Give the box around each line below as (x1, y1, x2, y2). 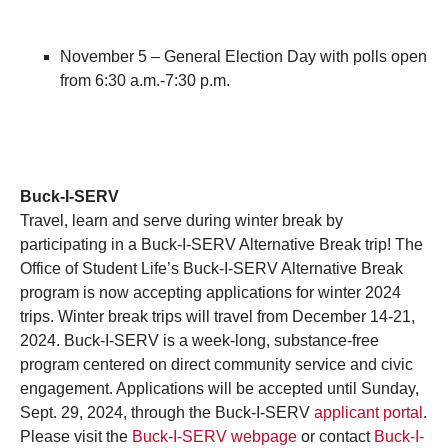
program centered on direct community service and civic (20, 356, 413, 374)
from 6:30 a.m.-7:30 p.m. (60, 72, 234, 90)
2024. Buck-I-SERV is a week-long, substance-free (20, 332, 379, 350)
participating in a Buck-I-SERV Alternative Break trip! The (20, 236, 423, 254)
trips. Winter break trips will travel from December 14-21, (20, 308, 415, 326)
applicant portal (314, 404, 423, 422)
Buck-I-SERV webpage (132, 428, 297, 446)
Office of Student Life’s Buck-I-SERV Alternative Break (20, 260, 403, 278)
